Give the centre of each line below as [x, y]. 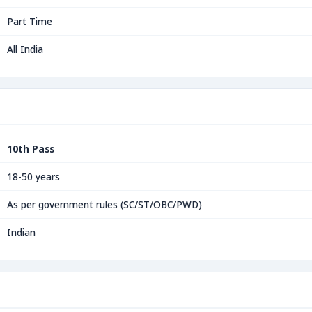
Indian [21, 232]
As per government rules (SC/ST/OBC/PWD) [104, 204]
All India [25, 49]
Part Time [30, 21]
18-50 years [33, 177]
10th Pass [31, 149]
